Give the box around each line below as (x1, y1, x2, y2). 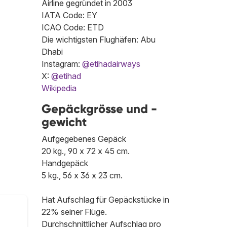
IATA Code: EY (42, 10, 97, 21)
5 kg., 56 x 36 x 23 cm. (42, 170, 123, 181)
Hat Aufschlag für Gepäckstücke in (42, 195, 169, 205)
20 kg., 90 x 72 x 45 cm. (42, 146, 130, 157)
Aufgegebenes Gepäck (42, 134, 126, 144)
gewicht (42, 115, 87, 130)
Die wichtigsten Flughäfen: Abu (42, 34, 156, 45)
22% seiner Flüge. (42, 207, 107, 217)
